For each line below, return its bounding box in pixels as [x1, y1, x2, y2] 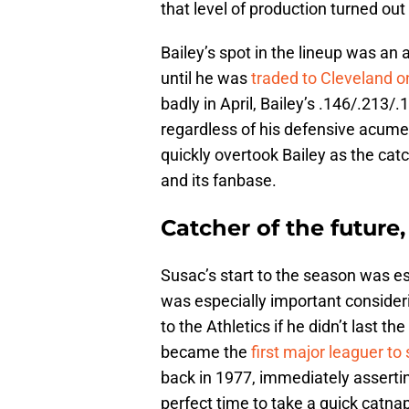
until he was [161, 68, 251, 89]
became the [161, 342, 251, 362]
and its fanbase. [161, 171, 277, 191]
